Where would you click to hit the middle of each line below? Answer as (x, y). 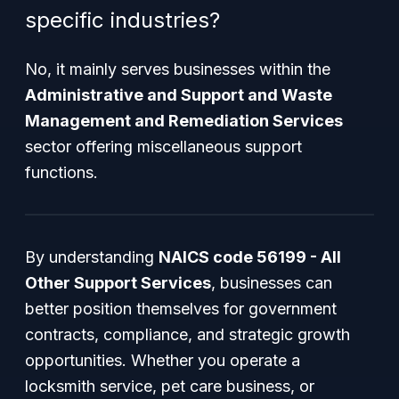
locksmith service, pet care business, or (170, 386)
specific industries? (122, 20)
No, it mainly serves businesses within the (178, 69)
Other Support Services (118, 283)
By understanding (92, 257)
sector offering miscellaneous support (163, 147)
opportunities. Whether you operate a (163, 360)
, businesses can (272, 283)
